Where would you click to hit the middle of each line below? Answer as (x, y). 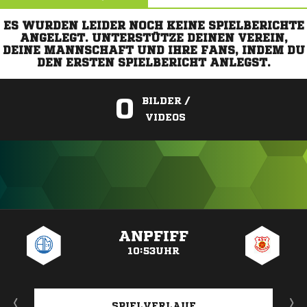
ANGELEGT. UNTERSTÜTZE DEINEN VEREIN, (153, 38)
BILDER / (165, 101)
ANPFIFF (153, 236)
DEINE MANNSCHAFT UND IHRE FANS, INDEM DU (153, 50)
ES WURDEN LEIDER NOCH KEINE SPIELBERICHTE (153, 25)
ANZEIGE (153, 216)
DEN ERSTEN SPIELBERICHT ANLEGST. (153, 62)
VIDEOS (165, 117)
